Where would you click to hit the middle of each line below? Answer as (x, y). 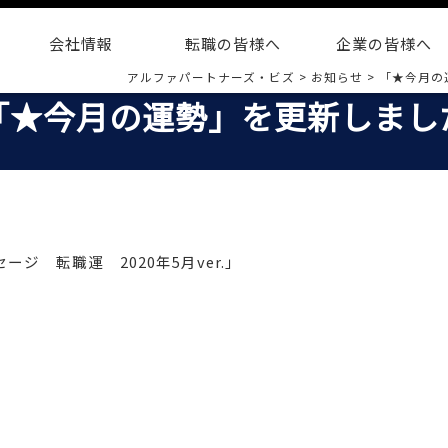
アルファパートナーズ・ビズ (211, 76)
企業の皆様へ (384, 43)
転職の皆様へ (232, 43)
